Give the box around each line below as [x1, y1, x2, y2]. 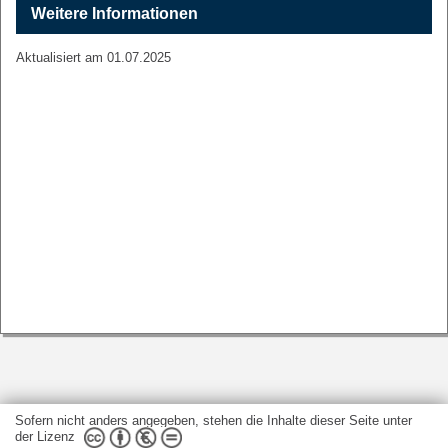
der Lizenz [15, 428, 75, 444]
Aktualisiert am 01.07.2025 [16, 50, 171, 65]
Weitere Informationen [31, 5, 198, 22]
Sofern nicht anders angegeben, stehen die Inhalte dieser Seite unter [15, 413, 412, 428]
